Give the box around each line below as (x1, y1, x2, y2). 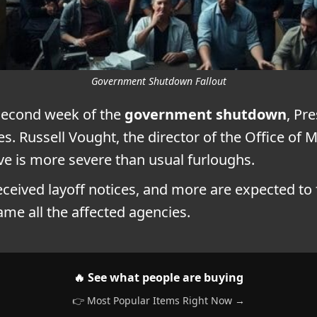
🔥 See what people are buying (74, 269, 243, 285)
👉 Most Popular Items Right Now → (72, 293, 245, 307)
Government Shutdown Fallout (91, 74, 226, 88)
